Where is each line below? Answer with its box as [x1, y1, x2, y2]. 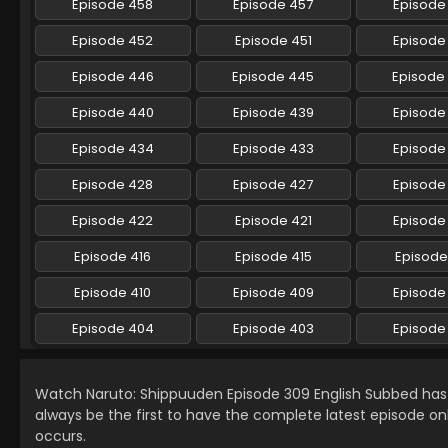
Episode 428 [72, 175, 154, 195]
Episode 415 [234, 247, 312, 267]
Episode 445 [232, 67, 315, 87]
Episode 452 [72, 31, 154, 51]
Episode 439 [232, 103, 314, 123]
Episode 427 [233, 175, 314, 195]
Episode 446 [71, 67, 154, 87]
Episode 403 [232, 319, 314, 339]
